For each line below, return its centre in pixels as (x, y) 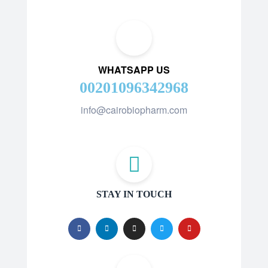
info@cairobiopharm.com (134, 110)
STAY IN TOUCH (134, 194)
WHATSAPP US (134, 70)
